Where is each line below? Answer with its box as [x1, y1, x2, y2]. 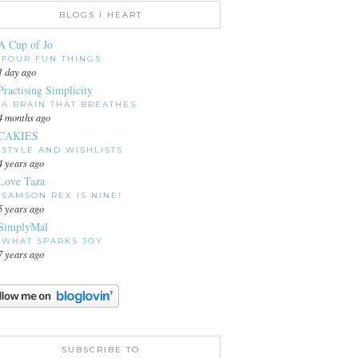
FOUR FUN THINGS [2, 54, 101, 64]
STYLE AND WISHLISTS [2, 145, 123, 155]
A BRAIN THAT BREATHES [2, 99, 137, 109]
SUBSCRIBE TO [62, 344, 140, 355]
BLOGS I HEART [59, 10, 142, 20]
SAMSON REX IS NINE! [2, 190, 122, 201]
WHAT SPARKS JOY [2, 236, 103, 246]
